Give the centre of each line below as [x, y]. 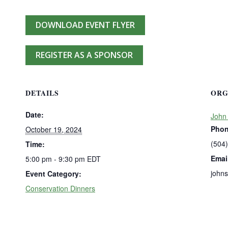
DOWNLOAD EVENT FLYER [85, 25]
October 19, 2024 [54, 129]
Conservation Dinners [60, 188]
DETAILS [42, 93]
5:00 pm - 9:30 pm [56, 159]
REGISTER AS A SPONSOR [84, 55]
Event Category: [53, 174]
